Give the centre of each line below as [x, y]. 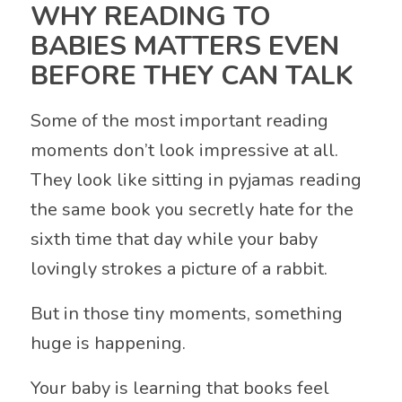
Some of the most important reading [179, 121]
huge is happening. [108, 344]
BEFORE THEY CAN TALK [192, 76]
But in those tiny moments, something [186, 314]
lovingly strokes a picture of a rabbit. [179, 269]
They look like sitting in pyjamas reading [196, 180]
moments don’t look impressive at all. [184, 151]
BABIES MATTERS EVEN [184, 47]
